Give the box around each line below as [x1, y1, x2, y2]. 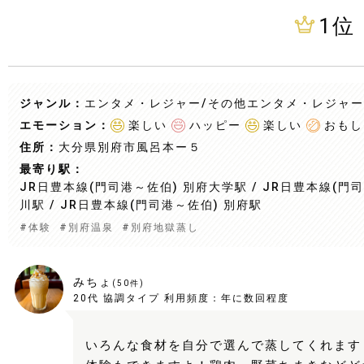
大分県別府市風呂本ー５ [58, 141, 201, 154]
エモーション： [19, 119, 110, 132]
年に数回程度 [221, 292, 289, 304]
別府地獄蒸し [131, 222, 199, 233]
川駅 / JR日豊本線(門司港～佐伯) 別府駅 [19, 198, 262, 211]
